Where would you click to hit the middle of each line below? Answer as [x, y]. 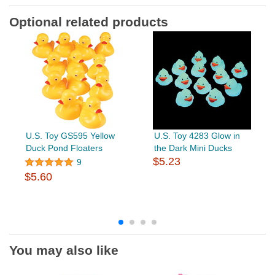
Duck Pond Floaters [64, 148]
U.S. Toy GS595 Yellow [70, 135]
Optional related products [89, 21]
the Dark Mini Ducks [193, 148]
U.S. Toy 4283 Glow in [197, 135]
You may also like [64, 250]
